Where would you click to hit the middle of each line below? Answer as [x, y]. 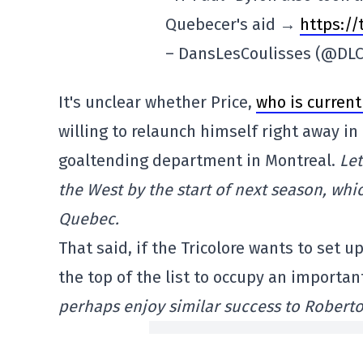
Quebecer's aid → [233, 24]
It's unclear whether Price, [157, 102]
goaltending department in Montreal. [199, 160]
